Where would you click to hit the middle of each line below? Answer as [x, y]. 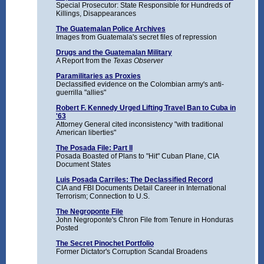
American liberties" [86, 133]
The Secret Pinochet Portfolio [105, 244]
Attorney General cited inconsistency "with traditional [139, 125]
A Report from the [84, 61]
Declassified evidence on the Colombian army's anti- [140, 85]
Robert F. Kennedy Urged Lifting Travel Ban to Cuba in [146, 108]
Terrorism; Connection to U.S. [103, 197]
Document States [83, 165]
